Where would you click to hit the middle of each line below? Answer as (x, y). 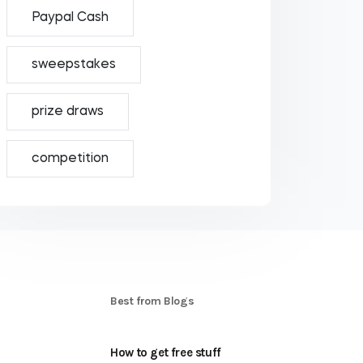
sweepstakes (73, 65)
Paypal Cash (70, 18)
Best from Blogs (152, 301)
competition (70, 159)
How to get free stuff (166, 352)
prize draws (67, 112)
